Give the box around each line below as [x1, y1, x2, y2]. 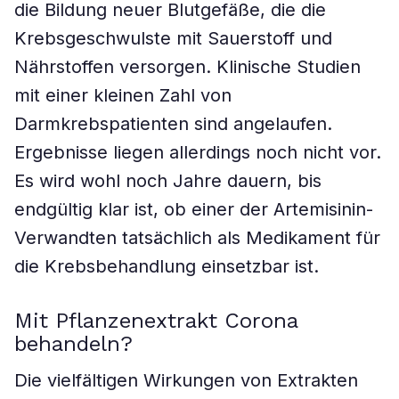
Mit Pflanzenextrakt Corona [14, 308, 297, 333]
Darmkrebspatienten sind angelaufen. [14, 113, 332, 134]
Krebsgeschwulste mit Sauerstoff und [14, 28, 332, 49]
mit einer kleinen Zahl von [14, 85, 232, 106]
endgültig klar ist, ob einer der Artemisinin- [14, 199, 373, 220]
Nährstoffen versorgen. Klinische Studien [14, 56, 361, 77]
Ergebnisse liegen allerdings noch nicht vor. [14, 142, 381, 163]
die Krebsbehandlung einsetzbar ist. [14, 256, 319, 277]
